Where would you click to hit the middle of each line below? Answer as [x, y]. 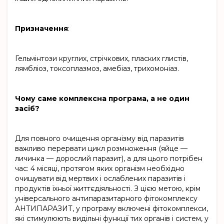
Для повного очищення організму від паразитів [99, 139]
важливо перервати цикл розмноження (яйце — [101, 149]
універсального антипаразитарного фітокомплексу [106, 199]
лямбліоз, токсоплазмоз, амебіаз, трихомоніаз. [97, 69]
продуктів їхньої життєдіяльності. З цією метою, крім [108, 189]
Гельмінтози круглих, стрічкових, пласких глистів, [101, 59]
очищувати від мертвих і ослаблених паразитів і [100, 179]
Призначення [41, 29]
